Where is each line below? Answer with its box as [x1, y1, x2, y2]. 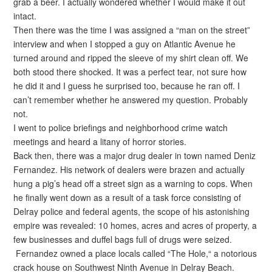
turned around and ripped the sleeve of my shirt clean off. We [13, 51, 249, 64]
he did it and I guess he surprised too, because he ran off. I [13, 79, 240, 92]
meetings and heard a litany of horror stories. [13, 135, 187, 148]
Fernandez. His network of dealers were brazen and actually [13, 163, 245, 175]
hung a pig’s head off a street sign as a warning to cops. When [13, 177, 253, 189]
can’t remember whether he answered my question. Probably [13, 93, 248, 106]
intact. [13, 9, 37, 22]
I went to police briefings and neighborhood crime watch [13, 121, 228, 134]
